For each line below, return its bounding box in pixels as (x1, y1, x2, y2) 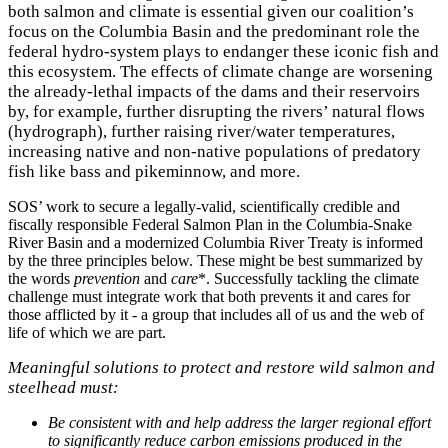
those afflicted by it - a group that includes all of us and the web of (8, 305, 424, 323)
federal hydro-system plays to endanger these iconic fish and (8, 41, 439, 61)
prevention (74, 269, 140, 287)
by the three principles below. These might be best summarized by (8, 251, 423, 269)
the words (8, 269, 74, 287)
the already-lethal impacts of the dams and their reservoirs (8, 81, 420, 101)
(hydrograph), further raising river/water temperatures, (8, 121, 395, 141)
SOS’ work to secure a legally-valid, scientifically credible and (8, 197, 400, 215)
